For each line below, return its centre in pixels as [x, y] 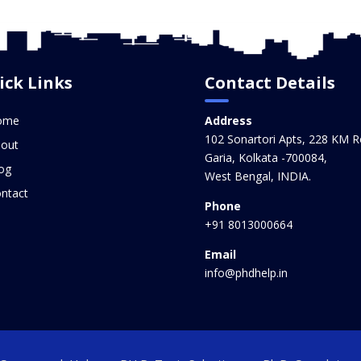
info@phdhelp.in [246, 272]
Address [228, 120]
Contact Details [270, 82]
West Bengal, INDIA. [257, 176]
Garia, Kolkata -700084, [266, 157]
